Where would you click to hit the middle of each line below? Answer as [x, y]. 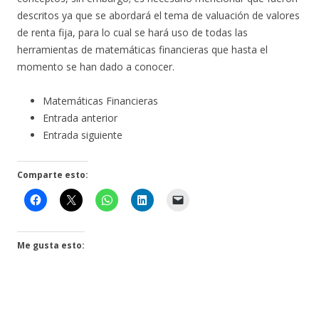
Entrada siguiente [83, 135]
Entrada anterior [80, 118]
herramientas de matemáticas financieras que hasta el [142, 50]
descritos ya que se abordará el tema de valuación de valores [158, 16]
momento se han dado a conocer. [96, 67]
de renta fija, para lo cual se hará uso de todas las [132, 33]
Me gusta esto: [51, 246]
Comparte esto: [53, 175]
